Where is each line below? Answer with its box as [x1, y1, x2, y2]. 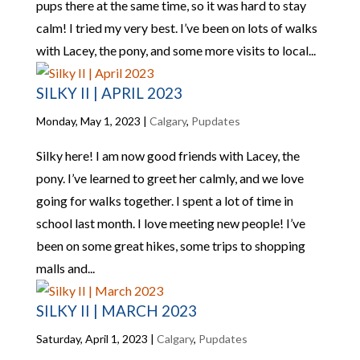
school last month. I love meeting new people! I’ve [35, 215, 305, 231]
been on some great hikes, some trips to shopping [35, 238, 305, 253]
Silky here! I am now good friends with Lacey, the [35, 148, 300, 163]
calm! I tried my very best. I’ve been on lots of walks [35, 20, 317, 35]
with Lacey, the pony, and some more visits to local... [35, 43, 316, 58]
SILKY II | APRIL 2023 [35, 84, 182, 102]
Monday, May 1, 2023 [35, 114, 141, 128]
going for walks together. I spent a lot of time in [35, 193, 293, 208]
